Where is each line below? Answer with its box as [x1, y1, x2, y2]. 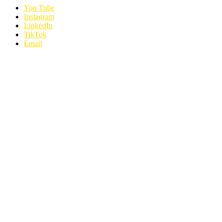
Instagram [24, 12, 55, 21]
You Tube [24, 3, 55, 12]
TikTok [24, 30, 47, 39]
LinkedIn [24, 21, 53, 30]
